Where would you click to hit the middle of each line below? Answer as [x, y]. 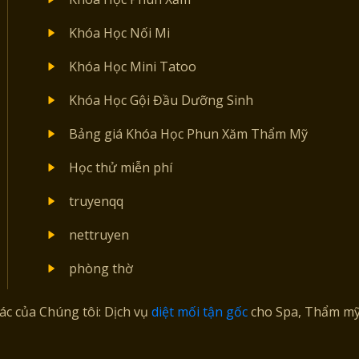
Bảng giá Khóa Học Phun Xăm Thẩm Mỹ [188, 133]
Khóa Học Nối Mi [119, 32]
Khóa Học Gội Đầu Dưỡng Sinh [161, 100]
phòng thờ [101, 268]
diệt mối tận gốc [200, 311]
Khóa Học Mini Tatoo [133, 66]
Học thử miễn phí [121, 167]
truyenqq [96, 201]
